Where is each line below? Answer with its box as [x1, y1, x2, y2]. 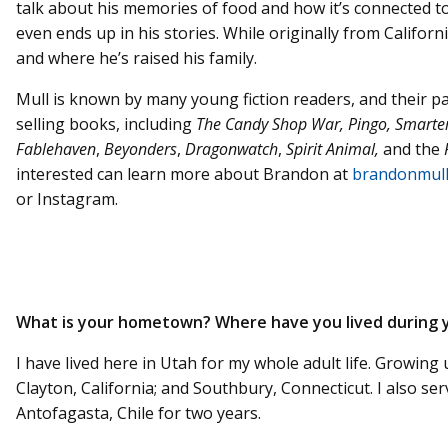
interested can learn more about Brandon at [16, 162, 352, 185]
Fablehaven [16, 137, 96, 160]
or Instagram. [16, 187, 122, 210]
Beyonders [104, 137, 177, 160]
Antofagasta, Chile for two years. [16, 401, 261, 424]
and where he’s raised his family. [16, 46, 261, 69]
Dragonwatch [185, 137, 278, 160]
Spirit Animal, [286, 137, 383, 160]
